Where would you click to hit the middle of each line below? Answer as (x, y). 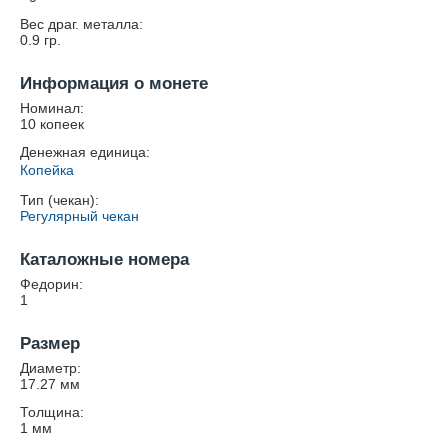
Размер (50, 343)
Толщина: (52, 412)
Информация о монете (114, 83)
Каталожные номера (104, 259)
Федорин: (51, 284)
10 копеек (52, 124)
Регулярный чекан (79, 216)
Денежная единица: (85, 152)
